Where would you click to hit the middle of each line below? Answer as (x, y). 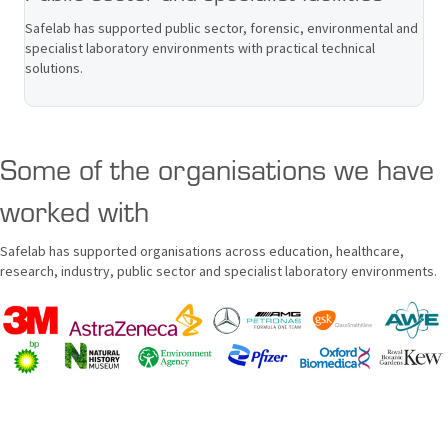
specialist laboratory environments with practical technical (200, 47)
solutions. (54, 67)
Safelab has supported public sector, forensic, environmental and (221, 27)
